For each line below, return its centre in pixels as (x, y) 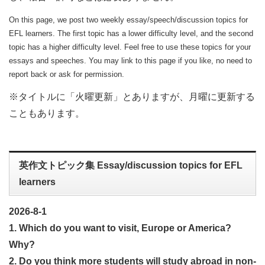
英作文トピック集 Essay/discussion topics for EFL (131, 165)
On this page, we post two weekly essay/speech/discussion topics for (128, 20)
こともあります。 (47, 113)
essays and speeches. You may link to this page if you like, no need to (130, 60)
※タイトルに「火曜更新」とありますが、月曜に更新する (132, 96)
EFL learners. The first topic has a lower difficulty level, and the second (131, 33)
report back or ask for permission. (67, 74)
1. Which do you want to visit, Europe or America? (120, 228)
